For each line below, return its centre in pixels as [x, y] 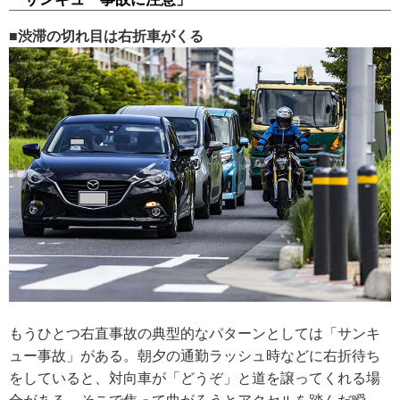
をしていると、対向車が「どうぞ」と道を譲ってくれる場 [195, 378]
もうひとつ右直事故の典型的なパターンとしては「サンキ [195, 333]
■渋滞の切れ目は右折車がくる [106, 36]
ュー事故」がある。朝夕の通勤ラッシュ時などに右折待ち [195, 355]
